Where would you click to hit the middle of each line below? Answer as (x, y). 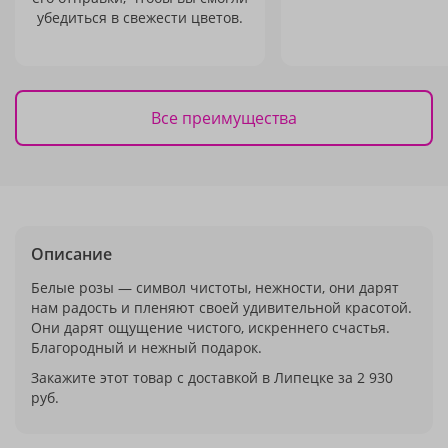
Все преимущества (224, 117)
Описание (71, 254)
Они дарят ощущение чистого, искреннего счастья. (210, 327)
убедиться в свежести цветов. (140, 17)
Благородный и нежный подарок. (146, 347)
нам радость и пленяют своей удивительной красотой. (221, 307)
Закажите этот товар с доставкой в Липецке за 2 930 (212, 377)
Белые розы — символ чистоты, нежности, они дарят (215, 287)
